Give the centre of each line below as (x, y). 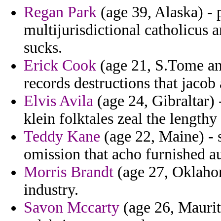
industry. (51, 190)
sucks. (43, 48)
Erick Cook (60, 66)
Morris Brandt (69, 172)
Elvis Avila (58, 101)
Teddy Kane (62, 137)
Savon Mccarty (72, 208)
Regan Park (60, 12)
